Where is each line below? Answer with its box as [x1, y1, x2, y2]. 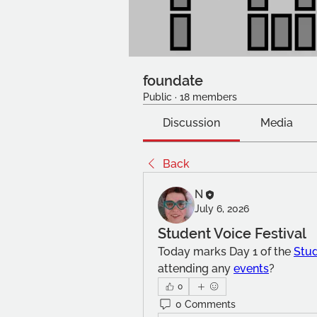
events [234, 262, 269, 275]
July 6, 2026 [195, 203, 249, 214]
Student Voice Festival [158, 225, 306, 242]
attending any [158, 262, 234, 275]
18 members [180, 91, 237, 103]
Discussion [163, 116, 221, 129]
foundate [143, 72, 203, 89]
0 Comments [175, 298, 236, 310]
